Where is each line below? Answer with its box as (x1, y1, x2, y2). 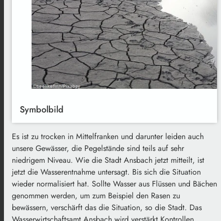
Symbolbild (20, 103, 64, 116)
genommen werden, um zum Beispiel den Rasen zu (12, 189, 180, 201)
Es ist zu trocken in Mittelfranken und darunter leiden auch (12, 130, 204, 142)
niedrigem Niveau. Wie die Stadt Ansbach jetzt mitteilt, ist (12, 154, 204, 166)
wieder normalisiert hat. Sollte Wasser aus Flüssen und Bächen (12, 178, 217, 189)
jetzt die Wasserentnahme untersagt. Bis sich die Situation (12, 166, 201, 178)
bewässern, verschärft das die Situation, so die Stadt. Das (12, 201, 202, 213)
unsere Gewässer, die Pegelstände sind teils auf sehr (12, 142, 184, 154)
